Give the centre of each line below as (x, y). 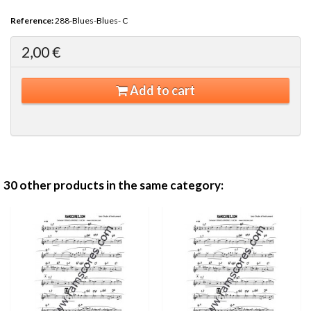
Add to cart (161, 90)
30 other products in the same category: (114, 185)
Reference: (32, 20)
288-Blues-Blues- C (91, 20)
